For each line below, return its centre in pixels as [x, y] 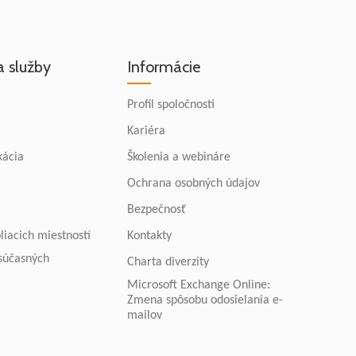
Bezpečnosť [157, 209]
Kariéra [146, 131]
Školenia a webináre [179, 157]
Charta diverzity [168, 262]
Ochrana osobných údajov [193, 183]
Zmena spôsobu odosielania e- [205, 300]
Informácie [164, 66]
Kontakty [149, 236]
